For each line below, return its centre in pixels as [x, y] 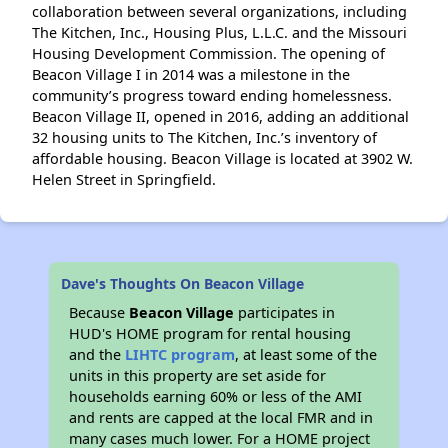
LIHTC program [180, 354]
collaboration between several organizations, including [219, 11]
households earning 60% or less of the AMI [216, 396]
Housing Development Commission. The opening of [208, 53]
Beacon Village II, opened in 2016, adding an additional [220, 116]
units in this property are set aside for [198, 375]
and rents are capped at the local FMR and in [221, 417]
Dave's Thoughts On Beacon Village [183, 283]
